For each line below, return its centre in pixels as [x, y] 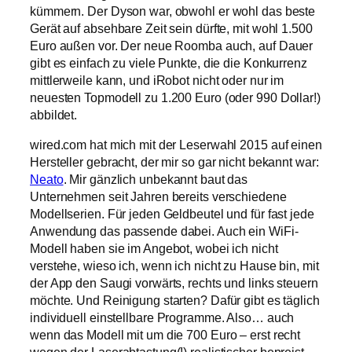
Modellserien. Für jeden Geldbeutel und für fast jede [172, 214]
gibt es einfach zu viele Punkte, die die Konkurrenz [169, 63]
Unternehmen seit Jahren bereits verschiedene [158, 197]
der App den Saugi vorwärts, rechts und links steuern [174, 283]
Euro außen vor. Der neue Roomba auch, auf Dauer [172, 46]
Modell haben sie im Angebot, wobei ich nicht [154, 249]
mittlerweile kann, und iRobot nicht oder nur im [157, 81]
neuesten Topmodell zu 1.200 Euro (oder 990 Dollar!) [175, 98]
